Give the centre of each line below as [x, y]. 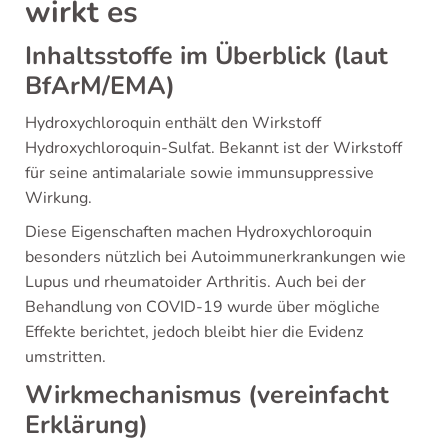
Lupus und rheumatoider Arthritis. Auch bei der [195, 282]
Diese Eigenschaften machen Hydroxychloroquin [198, 232]
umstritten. [65, 357]
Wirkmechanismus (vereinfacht [207, 395]
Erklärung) [86, 425]
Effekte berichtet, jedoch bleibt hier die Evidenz [194, 332]
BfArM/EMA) [100, 86]
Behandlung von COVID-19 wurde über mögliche [202, 307]
